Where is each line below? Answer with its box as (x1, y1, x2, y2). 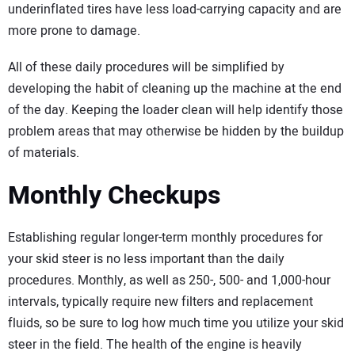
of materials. (8, 143, 79, 163)
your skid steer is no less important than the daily (8, 249, 284, 269)
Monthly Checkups (8, 176, 220, 214)
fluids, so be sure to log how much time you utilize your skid (8, 313, 344, 333)
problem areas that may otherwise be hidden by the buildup (8, 122, 344, 142)
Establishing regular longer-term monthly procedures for (8, 227, 323, 247)
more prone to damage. (8, 21, 140, 40)
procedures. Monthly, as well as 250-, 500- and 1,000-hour (8, 270, 330, 290)
